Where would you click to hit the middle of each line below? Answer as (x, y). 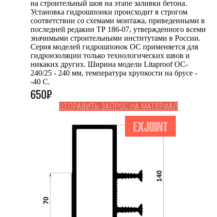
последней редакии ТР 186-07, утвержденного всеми (118, 29)
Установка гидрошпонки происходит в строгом (109, 12)
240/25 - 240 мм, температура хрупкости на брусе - (114, 73)
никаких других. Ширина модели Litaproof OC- (109, 64)
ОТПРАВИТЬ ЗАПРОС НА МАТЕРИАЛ (118, 106)
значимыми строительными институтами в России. (116, 38)
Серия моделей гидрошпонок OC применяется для (114, 46)
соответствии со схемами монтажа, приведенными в (118, 20)
